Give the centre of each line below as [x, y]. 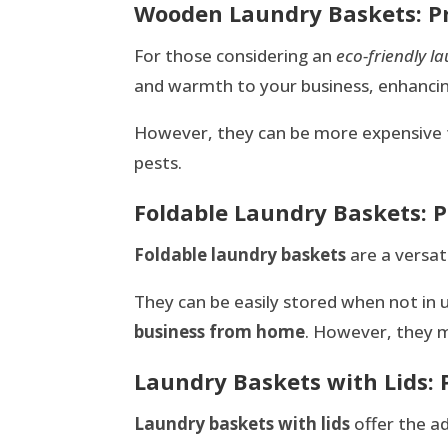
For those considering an [235, 56]
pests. [158, 163]
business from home [220, 332]
